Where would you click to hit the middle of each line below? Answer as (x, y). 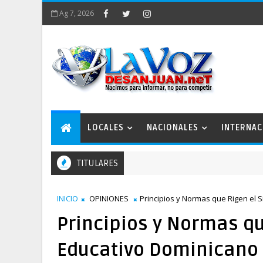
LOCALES (106, 128)
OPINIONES (109, 198)
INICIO (68, 198)
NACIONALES (173, 128)
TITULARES (97, 163)
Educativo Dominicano (158, 250)
